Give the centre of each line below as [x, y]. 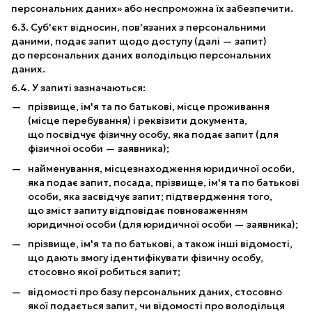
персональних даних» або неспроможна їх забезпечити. [152, 9]
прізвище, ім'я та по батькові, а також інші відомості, [160, 244]
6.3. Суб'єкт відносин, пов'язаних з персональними [139, 28]
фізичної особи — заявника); [99, 149]
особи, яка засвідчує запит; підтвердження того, [150, 196]
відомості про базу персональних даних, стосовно [155, 291]
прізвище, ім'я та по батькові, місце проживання [149, 107]
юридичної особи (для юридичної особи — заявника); [163, 224]
